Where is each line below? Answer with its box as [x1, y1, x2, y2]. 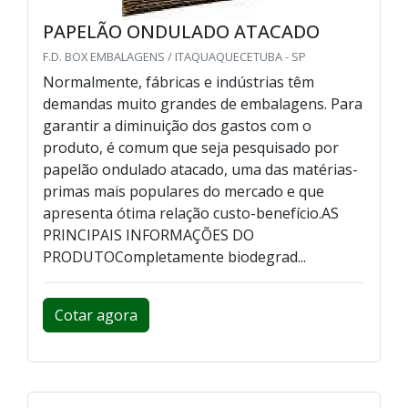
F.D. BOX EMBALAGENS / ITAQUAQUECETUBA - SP [43, 47, 306, 65]
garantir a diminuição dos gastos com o [43, 115, 311, 136]
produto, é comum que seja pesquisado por [43, 137, 339, 158]
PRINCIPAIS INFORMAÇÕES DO [43, 224, 254, 245]
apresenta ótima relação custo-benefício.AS [43, 202, 339, 223]
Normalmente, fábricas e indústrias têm [43, 71, 314, 92]
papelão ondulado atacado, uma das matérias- [43, 158, 358, 179]
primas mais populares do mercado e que [43, 180, 324, 201]
